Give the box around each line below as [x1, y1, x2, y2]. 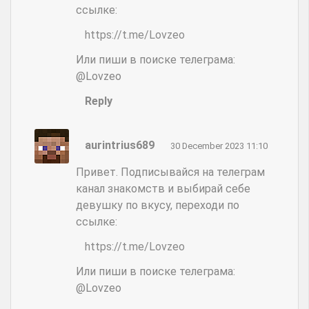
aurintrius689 [84, 138, 154, 152]
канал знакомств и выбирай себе [75, 181, 250, 195]
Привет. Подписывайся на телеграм [75, 165, 265, 179]
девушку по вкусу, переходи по [75, 198, 239, 212]
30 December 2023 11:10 [170, 140, 268, 151]
